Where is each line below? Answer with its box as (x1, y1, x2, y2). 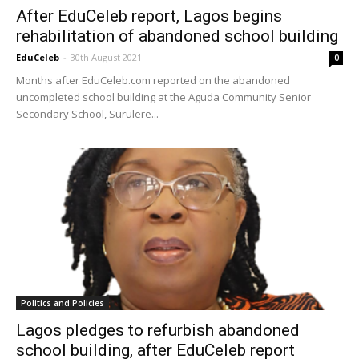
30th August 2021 (71, 51, 142, 64)
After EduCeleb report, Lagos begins (16, 6, 282, 26)
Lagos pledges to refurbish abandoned (16, 320, 300, 340)
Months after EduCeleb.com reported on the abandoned (16, 73, 290, 88)
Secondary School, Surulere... (16, 107, 159, 122)
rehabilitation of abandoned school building (16, 26, 338, 46)
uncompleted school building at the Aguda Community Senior (16, 90, 311, 105)
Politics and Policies (21, 296, 104, 309)
